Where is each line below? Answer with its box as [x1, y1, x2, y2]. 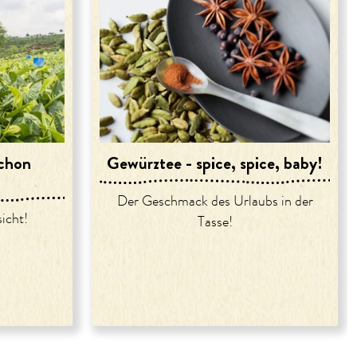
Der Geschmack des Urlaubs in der [116, 191, 313, 211]
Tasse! [197, 212, 233, 232]
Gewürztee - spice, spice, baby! [107, 150, 323, 175]
